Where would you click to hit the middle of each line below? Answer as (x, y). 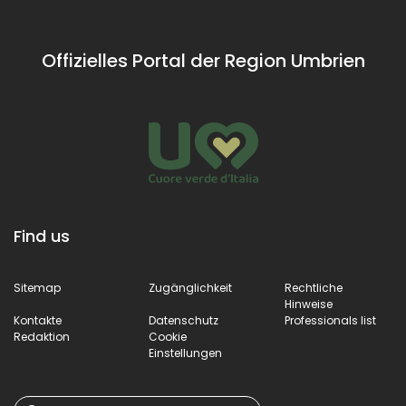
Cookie (168, 337)
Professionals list (330, 321)
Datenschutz (184, 321)
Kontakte (38, 321)
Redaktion (42, 337)
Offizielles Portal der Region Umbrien (203, 61)
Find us (42, 237)
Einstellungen (186, 353)
